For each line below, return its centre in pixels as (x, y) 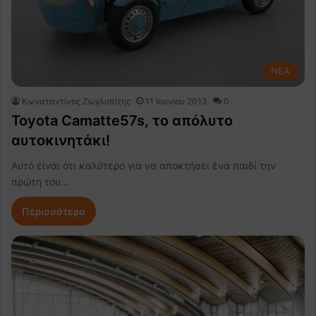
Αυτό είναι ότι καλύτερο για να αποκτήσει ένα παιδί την (144, 165)
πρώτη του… (40, 181)
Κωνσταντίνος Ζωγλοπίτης (76, 101)
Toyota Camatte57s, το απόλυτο (122, 120)
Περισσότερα (54, 211)
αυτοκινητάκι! (61, 140)
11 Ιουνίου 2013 (176, 101)
